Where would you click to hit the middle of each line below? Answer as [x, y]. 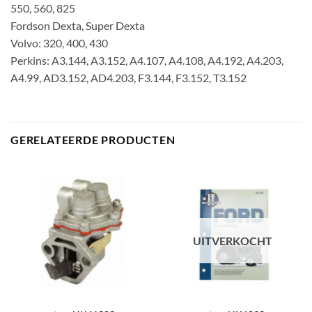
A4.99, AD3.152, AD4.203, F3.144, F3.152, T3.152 [128, 78]
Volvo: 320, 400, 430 [59, 43]
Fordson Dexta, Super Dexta [78, 26]
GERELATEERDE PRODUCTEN [93, 139]
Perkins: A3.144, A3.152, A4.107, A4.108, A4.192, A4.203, [147, 61]
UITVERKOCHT [232, 240]
